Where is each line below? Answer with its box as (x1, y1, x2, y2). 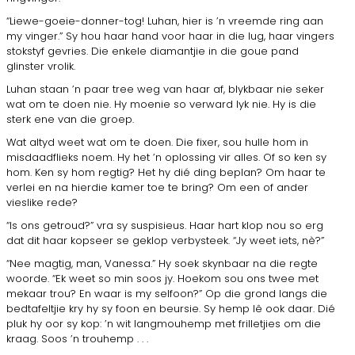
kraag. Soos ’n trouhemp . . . (6, 330, 148, 346)
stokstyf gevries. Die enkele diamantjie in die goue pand (6, 43, 299, 59)
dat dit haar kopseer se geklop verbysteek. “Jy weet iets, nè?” (6, 232, 324, 248)
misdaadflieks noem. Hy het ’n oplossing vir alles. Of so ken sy (6, 149, 326, 165)
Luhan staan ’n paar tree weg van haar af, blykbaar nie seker (6, 81, 324, 97)
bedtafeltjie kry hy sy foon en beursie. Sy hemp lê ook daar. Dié (6, 300, 335, 316)
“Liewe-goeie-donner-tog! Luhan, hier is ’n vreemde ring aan (6, 13, 323, 29)
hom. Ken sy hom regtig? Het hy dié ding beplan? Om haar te (6, 164, 326, 180)
